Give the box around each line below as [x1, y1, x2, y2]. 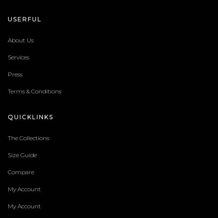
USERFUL [7, 15, 42, 23]
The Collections [7, 134, 49, 142]
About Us [7, 36, 34, 44]
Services [7, 53, 29, 61]
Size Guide [7, 151, 37, 159]
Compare [7, 168, 34, 176]
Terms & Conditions [7, 87, 61, 95]
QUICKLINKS [7, 113, 54, 121]
